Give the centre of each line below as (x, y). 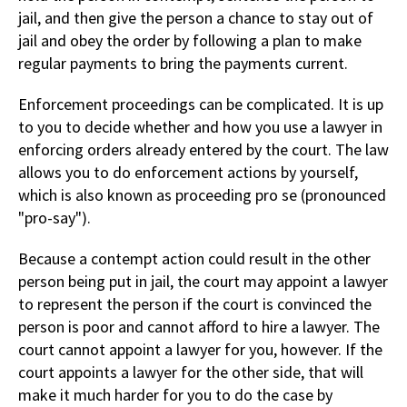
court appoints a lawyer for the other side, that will (191, 372)
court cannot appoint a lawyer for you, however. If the (200, 349)
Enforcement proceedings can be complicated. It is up (201, 104)
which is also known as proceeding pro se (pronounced (202, 194)
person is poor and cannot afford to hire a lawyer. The (199, 326)
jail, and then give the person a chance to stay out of (196, 17)
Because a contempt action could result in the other (194, 258)
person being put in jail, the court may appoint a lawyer (203, 281)
